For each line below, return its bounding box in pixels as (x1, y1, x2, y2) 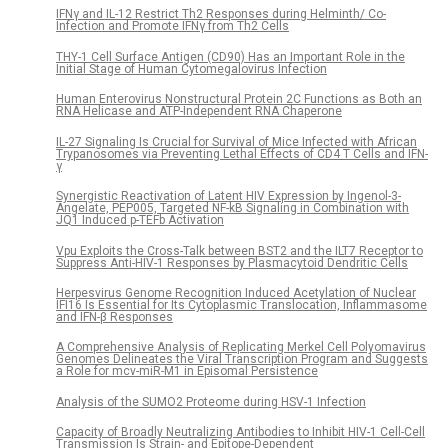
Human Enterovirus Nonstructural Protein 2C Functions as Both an (56, 92, 422, 107)
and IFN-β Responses (56, 309, 173, 324)
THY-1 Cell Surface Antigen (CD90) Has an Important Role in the (56, 49, 405, 64)
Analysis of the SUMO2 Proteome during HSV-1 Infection (56, 394, 366, 409)
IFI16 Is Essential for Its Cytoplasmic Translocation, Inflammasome (56, 297, 427, 312)
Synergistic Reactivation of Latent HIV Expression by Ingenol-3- (56, 189, 401, 204)
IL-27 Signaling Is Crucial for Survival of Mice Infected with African (56, 134, 417, 149)
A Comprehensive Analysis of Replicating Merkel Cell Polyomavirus (56, 340, 426, 355)
